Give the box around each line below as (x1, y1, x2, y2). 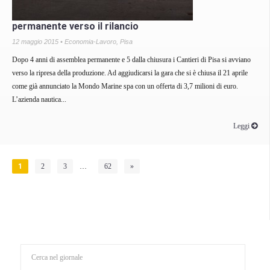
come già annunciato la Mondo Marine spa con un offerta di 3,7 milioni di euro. (12, 81, 238, 90)
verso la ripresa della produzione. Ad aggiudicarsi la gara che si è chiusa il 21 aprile (12, 68, 248, 77)
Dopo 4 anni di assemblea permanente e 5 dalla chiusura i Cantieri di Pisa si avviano (12, 55, 251, 64)
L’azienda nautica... (12, 95, 66, 104)
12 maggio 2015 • (12, 37, 64, 45)
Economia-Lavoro (64, 37, 116, 45)
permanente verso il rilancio (12, 20, 139, 32)
